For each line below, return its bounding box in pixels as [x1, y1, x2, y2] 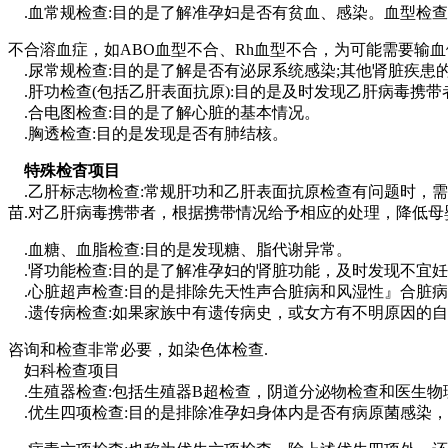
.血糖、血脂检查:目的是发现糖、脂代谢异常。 [8, 241, 352, 259]
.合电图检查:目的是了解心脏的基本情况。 [8, 104, 320, 122]
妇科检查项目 [8, 362, 120, 380]
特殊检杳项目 [16, 162, 120, 180]
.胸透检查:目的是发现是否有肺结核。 [8, 125, 288, 143]
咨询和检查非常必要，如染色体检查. [8, 341, 268, 359]
